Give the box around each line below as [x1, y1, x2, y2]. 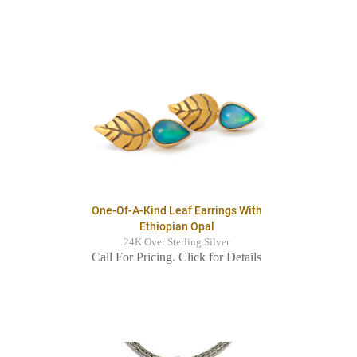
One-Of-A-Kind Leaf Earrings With [91, 204, 262, 218]
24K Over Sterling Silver [124, 237, 229, 249]
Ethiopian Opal [139, 220, 214, 233]
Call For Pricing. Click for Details [92, 250, 261, 265]
